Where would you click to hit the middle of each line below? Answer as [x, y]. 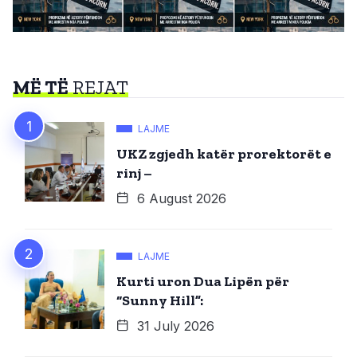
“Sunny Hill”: [160, 300]
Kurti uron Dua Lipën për [203, 281]
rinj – [134, 173]
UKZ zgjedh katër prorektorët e [224, 153]
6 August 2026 [180, 198]
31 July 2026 [174, 326]
